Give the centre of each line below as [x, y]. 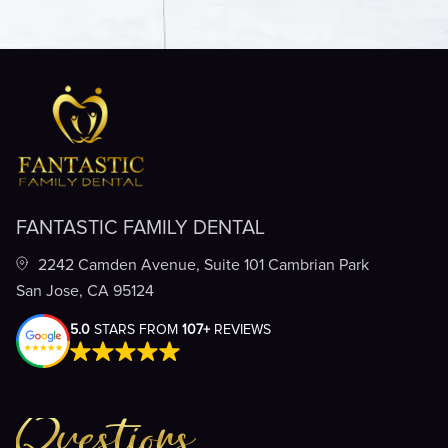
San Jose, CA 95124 [85, 290]
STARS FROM [136, 329]
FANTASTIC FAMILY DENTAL [140, 227]
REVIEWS [240, 329]
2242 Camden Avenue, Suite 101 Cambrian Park [203, 264]
